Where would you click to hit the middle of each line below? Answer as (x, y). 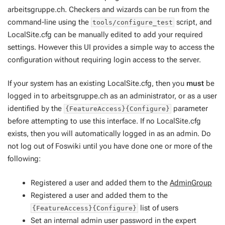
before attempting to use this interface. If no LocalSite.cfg (104, 121)
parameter (190, 108)
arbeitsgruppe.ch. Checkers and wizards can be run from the (108, 9)
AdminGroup (191, 183)
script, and (193, 22)
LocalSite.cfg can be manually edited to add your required (105, 34)
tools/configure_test (133, 22)
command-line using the (49, 22)
